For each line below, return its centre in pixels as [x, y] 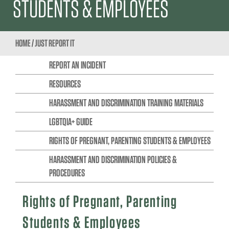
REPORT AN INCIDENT [77, 65]
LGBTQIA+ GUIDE [71, 121]
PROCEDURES [67, 173]
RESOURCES [65, 84]
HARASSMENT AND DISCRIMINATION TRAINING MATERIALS [126, 102]
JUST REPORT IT [55, 43]
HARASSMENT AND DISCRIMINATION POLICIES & [113, 159]
